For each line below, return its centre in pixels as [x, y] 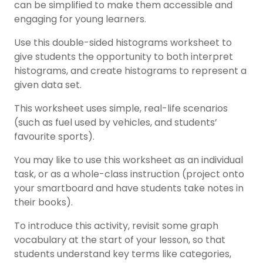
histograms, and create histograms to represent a [130, 71]
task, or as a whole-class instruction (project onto [129, 174]
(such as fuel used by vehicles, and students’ [116, 123]
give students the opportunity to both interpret [124, 57]
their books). [43, 203]
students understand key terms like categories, [123, 254]
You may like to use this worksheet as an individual [129, 160]
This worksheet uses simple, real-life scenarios [121, 109]
